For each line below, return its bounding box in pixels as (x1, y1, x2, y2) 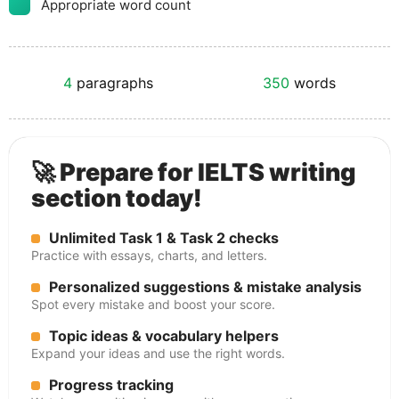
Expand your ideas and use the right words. (31, 346, 285, 361)
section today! (31, 183, 202, 213)
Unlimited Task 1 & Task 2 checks (49, 229, 279, 247)
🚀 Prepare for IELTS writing (31, 158, 356, 187)
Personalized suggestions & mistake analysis (49, 278, 362, 296)
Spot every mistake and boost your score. (31, 297, 275, 312)
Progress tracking (49, 376, 174, 394)
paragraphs (72, 74, 154, 92)
